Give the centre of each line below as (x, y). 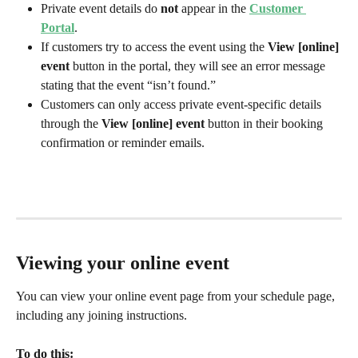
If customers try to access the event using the (154, 47)
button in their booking (265, 124)
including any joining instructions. (103, 315)
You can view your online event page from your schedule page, (177, 296)
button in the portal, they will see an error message (199, 66)
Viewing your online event (123, 263)
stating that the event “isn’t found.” (128, 86)
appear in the (214, 9)
